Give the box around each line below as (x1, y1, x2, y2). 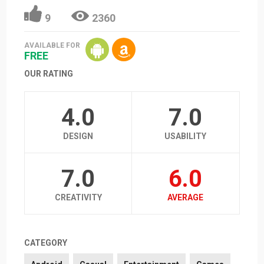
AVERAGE (167, 192, 204, 202)
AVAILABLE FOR (24, 41, 81, 50)
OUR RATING (24, 68, 74, 78)
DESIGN (63, 131, 94, 141)
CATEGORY (24, 237, 68, 247)
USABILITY (164, 131, 207, 141)
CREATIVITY (54, 192, 102, 202)
